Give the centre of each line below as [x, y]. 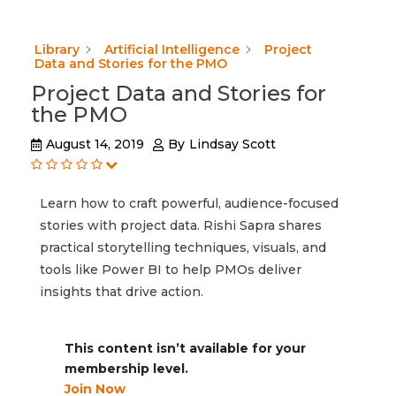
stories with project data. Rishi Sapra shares [181, 226]
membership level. [126, 369]
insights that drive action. [122, 292]
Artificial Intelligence [172, 49]
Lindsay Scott [232, 145]
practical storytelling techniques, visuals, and [183, 248]
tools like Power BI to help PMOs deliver [171, 270]
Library [57, 49]
